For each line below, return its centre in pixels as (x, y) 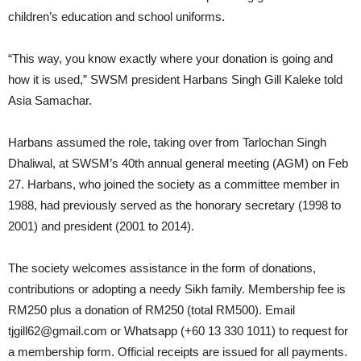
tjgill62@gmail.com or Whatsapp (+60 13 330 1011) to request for (178, 331)
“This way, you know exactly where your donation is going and (170, 58)
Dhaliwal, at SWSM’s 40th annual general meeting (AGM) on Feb (178, 163)
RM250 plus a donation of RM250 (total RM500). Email (151, 310)
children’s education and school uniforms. (116, 17)
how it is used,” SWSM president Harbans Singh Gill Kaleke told (175, 79)
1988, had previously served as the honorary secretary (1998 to (174, 205)
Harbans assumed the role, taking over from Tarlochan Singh (167, 142)
